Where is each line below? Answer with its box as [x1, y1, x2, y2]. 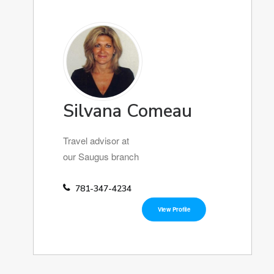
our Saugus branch [63, 150, 139, 163]
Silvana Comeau [63, 99, 192, 123]
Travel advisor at [63, 134, 129, 147]
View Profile [157, 204, 191, 214]
